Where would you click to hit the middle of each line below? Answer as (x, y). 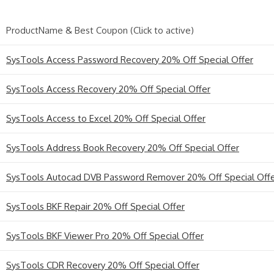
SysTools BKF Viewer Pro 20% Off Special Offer (105, 235)
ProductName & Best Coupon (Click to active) (100, 30)
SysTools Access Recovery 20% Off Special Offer (108, 89)
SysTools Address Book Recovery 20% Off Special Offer (123, 147)
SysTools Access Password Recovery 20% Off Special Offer (130, 59)
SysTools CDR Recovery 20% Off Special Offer (103, 265)
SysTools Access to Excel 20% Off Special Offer (106, 118)
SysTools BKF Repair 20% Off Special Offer (95, 206)
